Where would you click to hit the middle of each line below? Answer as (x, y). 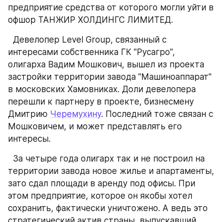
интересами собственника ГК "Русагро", (91, 52)
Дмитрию (29, 114)
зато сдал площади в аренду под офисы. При (102, 183)
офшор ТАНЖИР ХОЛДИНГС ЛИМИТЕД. (90, 20)
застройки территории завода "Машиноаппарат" (110, 77)
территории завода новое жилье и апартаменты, (111, 171)
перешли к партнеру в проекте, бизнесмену (101, 102)
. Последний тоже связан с (157, 114)
